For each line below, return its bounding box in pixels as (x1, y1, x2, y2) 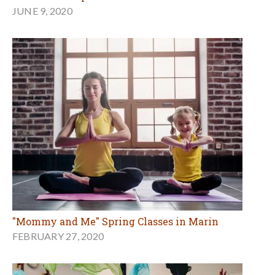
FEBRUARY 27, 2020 (12, 230, 104, 242)
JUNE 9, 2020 (12, 5, 72, 17)
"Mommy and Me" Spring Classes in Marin (12, 215, 219, 228)
